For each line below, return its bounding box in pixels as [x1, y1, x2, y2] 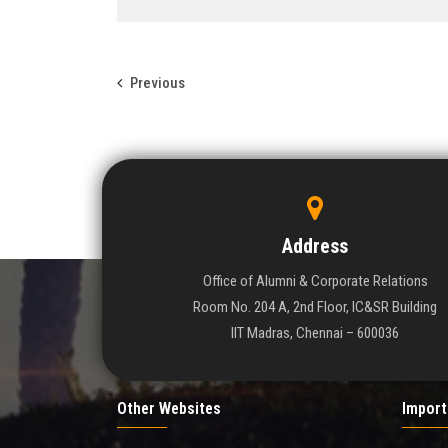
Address [282, 233, 349, 258]
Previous [130, 73, 185, 92]
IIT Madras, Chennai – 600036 [231, 323, 400, 342]
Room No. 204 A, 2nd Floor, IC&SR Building [193, 297, 438, 316]
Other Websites [117, 398, 221, 418]
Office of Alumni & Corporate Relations [202, 271, 428, 290]
